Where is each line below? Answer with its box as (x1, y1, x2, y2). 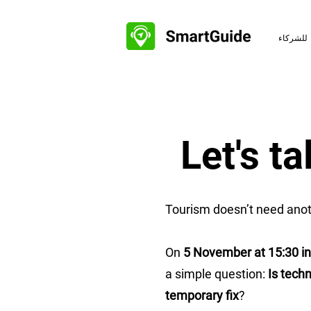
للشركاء (278, 33, 308, 43)
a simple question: (165, 267, 268, 281)
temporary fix (165, 288, 239, 303)
